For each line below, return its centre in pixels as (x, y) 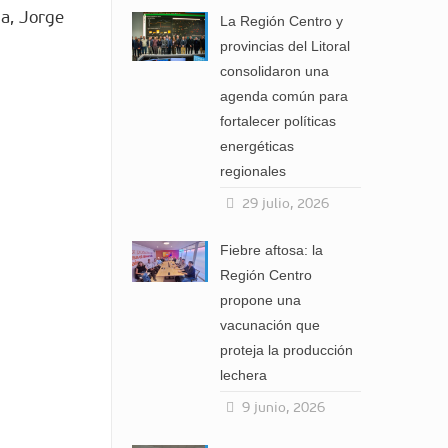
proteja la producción (287, 350)
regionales (253, 171)
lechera (244, 375)
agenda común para (284, 96)
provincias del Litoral (285, 46)
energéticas (257, 146)
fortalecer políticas (278, 121)
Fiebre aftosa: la (272, 250)
